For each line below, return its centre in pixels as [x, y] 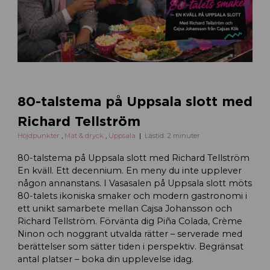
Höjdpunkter [39, 135]
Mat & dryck [85, 135]
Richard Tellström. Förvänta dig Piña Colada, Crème [130, 221]
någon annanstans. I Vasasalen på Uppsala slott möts [134, 183]
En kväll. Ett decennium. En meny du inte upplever [129, 170]
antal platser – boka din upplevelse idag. [105, 259]
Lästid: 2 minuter [173, 135]
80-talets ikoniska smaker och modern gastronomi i [132, 196]
